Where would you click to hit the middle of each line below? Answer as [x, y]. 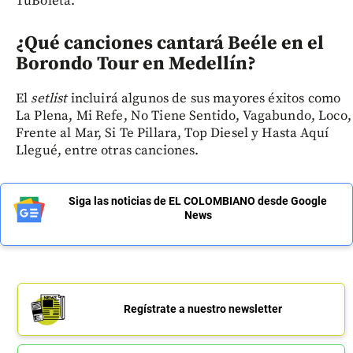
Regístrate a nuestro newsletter [203, 309]
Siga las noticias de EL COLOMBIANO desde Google [198, 201]
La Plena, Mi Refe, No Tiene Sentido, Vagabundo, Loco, [184, 116]
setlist [51, 99]
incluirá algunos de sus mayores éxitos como [206, 99]
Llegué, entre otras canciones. [108, 151]
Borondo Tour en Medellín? [136, 64]
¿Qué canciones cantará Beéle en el [170, 44]
